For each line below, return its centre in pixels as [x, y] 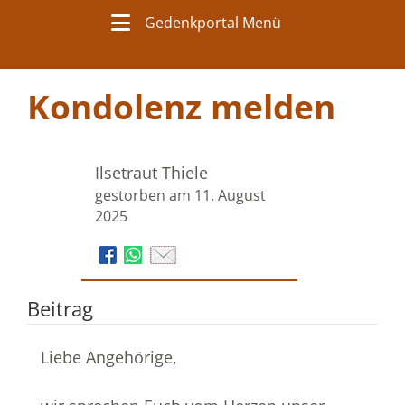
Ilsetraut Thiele [151, 173]
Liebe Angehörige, [109, 358]
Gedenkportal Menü [212, 23]
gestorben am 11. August [180, 196]
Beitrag [60, 309]
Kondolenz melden [181, 107]
